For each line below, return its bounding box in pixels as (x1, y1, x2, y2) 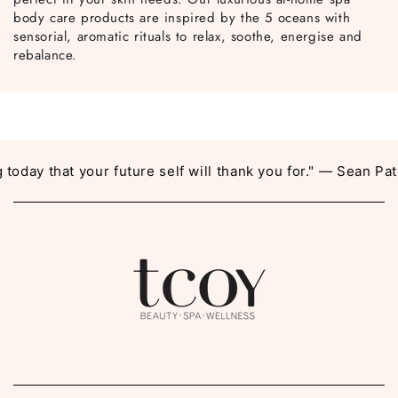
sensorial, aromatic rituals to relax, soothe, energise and (13, 27, 362, 47)
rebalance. (13, 45, 77, 66)
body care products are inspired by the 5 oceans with (13, 8, 351, 28)
